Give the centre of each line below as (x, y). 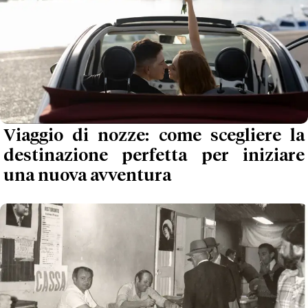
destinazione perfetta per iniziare (154, 156)
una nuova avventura (87, 176)
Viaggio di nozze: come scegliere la (154, 136)
